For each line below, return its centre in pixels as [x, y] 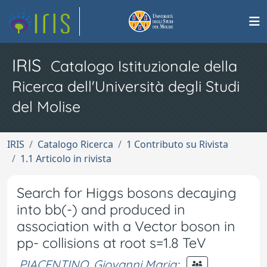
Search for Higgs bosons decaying [127, 193]
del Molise [46, 106]
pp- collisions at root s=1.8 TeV [111, 243]
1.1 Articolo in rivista [66, 159]
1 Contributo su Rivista [177, 144]
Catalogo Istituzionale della [144, 66]
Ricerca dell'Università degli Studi [126, 86]
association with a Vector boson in [126, 226]
